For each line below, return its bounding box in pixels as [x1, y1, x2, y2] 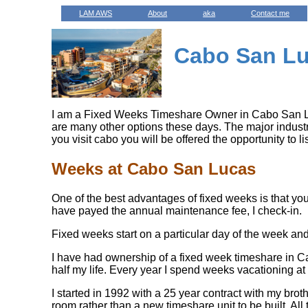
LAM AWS [79, 9, 113, 17]
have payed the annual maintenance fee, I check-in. [52, 204, 302, 217]
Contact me [251, 9, 290, 17]
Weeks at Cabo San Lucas [52, 159, 256, 178]
